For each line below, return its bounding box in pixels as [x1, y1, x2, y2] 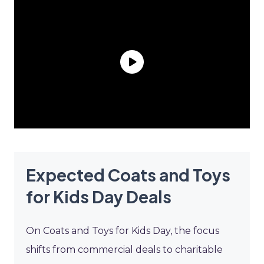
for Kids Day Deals [26, 186, 171, 207]
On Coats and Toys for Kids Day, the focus [26, 225, 219, 236]
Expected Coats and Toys [26, 164, 230, 185]
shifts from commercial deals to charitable [26, 243, 223, 255]
